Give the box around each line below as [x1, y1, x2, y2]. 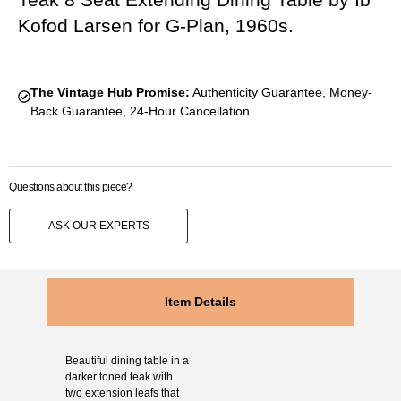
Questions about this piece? [9, 181, 132, 194]
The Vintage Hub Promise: [30, 85, 190, 100]
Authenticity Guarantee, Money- [189, 85, 372, 100]
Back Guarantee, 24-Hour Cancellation [30, 104, 250, 119]
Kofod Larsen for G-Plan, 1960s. [18, 15, 294, 37]
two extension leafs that [64, 386, 179, 399]
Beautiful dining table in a [64, 354, 189, 367]
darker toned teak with [64, 370, 173, 383]
